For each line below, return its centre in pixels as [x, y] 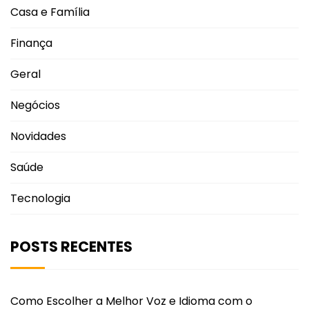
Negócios [35, 105]
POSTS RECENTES [71, 246]
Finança [31, 43]
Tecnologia [40, 198]
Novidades [38, 136]
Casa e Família [50, 12]
